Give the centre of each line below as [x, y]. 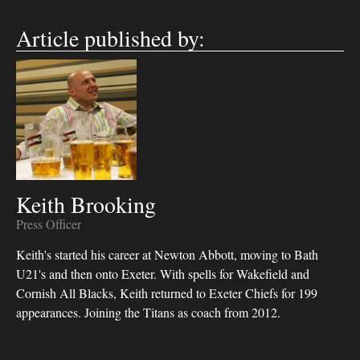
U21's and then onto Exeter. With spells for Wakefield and [163, 274]
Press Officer [49, 224]
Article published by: [110, 38]
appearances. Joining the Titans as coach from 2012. [148, 312]
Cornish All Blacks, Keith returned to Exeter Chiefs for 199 [167, 293]
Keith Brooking [86, 204]
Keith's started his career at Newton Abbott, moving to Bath [167, 254]
